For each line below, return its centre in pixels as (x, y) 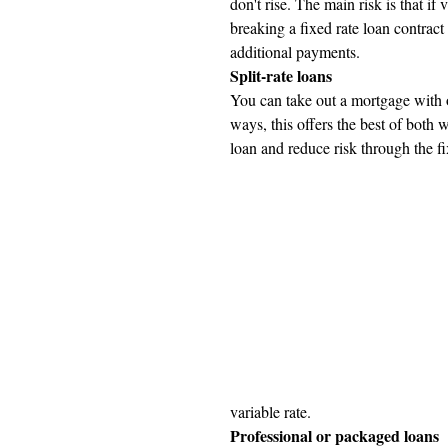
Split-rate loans (281, 75)
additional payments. (295, 51)
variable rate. (270, 411)
